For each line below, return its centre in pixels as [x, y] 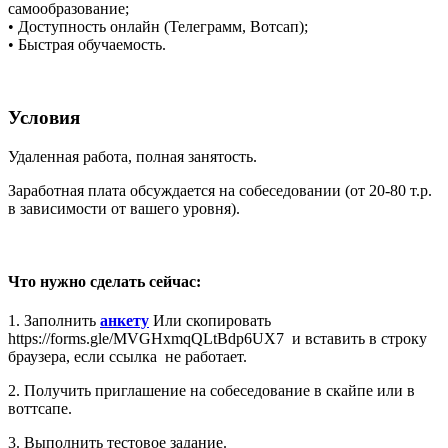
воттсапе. [40, 409]
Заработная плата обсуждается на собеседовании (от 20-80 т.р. [220, 190]
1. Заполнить [54, 321]
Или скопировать [210, 321]
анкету [124, 321]
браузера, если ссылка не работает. [127, 357]
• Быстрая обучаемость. [87, 45]
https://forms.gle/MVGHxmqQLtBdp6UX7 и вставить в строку [217, 339]
